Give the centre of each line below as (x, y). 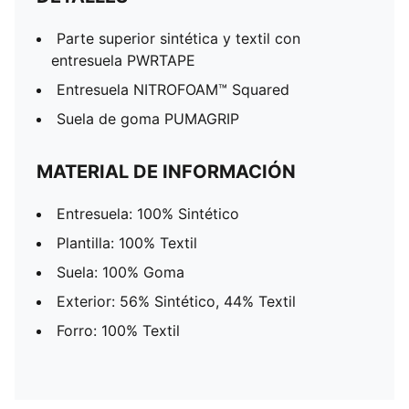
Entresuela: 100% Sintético (148, 214)
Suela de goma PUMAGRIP (148, 119)
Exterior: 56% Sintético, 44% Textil (176, 301)
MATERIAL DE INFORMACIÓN (166, 172)
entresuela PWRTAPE (123, 60)
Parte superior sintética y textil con (178, 38)
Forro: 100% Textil (118, 330)
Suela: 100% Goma (121, 272)
